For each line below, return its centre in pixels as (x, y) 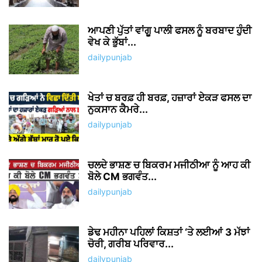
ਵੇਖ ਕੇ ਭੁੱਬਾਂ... (112, 42)
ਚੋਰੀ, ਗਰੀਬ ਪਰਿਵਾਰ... (131, 244)
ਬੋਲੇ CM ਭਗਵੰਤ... (122, 176)
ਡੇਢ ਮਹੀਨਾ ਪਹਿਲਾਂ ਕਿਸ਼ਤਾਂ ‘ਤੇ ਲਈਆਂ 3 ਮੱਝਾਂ (169, 232)
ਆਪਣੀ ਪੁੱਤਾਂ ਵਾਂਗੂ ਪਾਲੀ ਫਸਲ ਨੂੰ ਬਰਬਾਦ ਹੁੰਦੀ (170, 30)
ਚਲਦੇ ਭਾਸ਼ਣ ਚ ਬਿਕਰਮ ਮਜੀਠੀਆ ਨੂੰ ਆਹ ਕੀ (169, 165)
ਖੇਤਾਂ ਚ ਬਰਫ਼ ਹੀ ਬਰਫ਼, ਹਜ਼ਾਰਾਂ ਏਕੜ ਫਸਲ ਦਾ (170, 97)
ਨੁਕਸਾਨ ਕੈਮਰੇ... (118, 109)
